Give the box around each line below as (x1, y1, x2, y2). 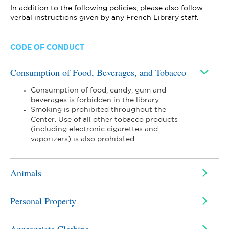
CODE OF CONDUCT (10, 44, 84, 51)
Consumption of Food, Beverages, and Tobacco (10, 66, 186, 78)
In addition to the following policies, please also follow (10, 5, 203, 11)
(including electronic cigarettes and (31, 126, 158, 132)
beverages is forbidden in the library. (31, 97, 161, 103)
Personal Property (10, 195, 76, 207)
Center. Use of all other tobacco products (31, 117, 178, 123)
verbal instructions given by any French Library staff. (10, 15, 198, 21)
